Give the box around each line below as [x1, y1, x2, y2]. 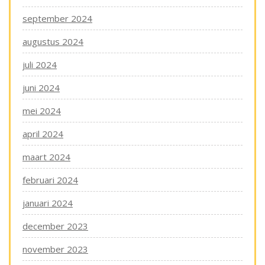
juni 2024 [22, 82, 60, 94]
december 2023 [22, 220, 88, 232]
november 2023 [22, 243, 88, 256]
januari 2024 [22, 197, 73, 209]
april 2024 [22, 128, 63, 140]
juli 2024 [22, 59, 57, 71]
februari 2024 [22, 174, 78, 186]
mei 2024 [22, 105, 61, 117]
